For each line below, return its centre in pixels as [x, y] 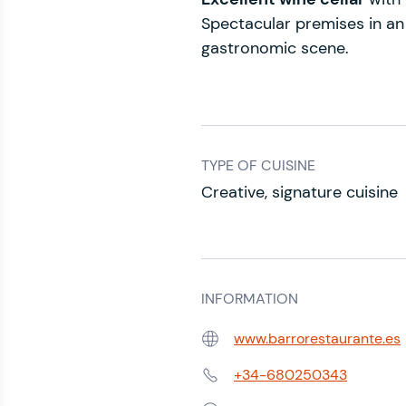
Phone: [222, 384]
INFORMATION [250, 299]
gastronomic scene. [275, 48]
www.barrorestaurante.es [317, 338]
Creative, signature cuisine [300, 192]
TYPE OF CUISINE [258, 165]
